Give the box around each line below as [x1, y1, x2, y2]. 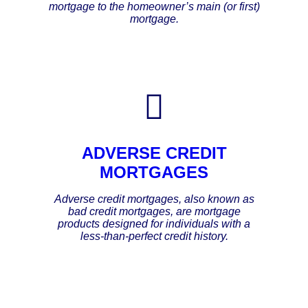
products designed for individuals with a [58, 217, 250, 230]
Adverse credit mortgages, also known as [54, 192, 254, 205]
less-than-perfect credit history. [80, 230, 228, 242]
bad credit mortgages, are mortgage [67, 205, 241, 217]
